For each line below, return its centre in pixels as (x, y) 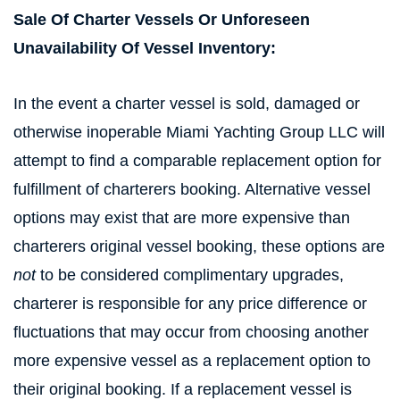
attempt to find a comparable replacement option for (197, 161)
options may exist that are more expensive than (182, 218)
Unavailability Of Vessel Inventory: (145, 48)
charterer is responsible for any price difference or (190, 304)
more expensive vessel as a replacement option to (192, 361)
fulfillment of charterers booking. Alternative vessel (192, 189)
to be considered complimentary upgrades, (190, 275)
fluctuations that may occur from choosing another (191, 332)
